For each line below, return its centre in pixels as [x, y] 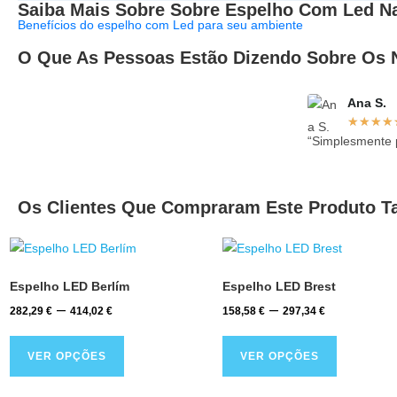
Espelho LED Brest [280, 287]
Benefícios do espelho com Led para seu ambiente [160, 25]
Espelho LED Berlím [70, 287]
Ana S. [367, 103]
